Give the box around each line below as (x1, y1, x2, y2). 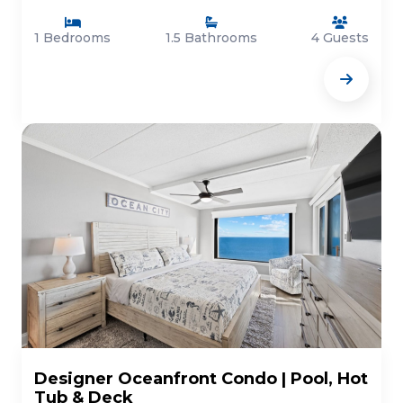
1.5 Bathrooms (165, 30, 257, 46)
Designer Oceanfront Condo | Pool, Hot (34, 369, 368, 389)
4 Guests (311, 30, 369, 46)
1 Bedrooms (34, 30, 111, 46)
